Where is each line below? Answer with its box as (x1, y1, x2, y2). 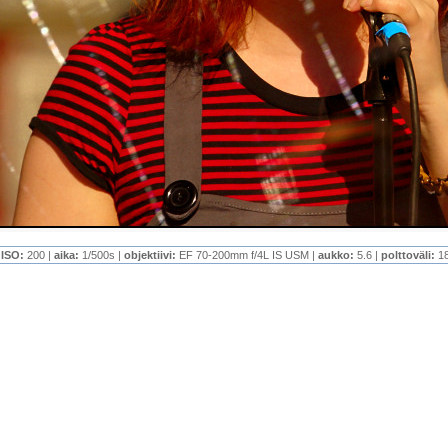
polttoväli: (380, 249, 438, 261)
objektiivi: (123, 249, 179, 261)
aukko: (317, 249, 357, 261)
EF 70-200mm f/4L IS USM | (178, 249, 318, 261)
